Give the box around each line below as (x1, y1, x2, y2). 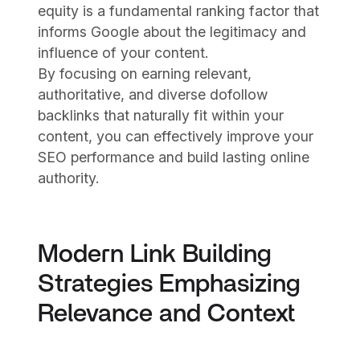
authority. (38, 170, 100, 187)
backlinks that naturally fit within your (38, 107, 284, 125)
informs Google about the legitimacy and (38, 23, 307, 41)
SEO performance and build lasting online (38, 149, 310, 166)
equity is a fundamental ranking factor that (38, 2, 320, 20)
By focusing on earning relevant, (38, 65, 252, 83)
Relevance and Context (38, 301, 296, 327)
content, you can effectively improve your (38, 128, 314, 145)
